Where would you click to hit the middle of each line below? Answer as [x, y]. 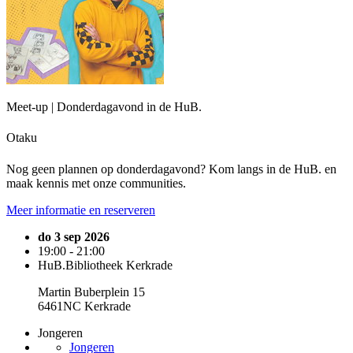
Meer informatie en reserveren [81, 210]
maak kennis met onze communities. [96, 183]
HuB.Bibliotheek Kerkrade [105, 265]
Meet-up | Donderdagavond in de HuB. [104, 107]
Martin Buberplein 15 [91, 292]
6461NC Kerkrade [84, 306]
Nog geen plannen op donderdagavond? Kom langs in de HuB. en [171, 169]
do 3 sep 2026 [74, 236]
